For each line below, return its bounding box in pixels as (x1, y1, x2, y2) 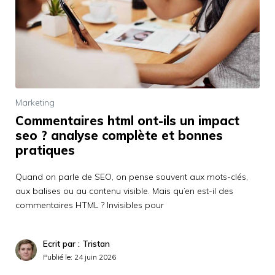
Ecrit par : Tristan (43, 238, 110, 249)
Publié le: (43, 252, 74, 261)
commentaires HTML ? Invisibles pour (15, 199, 164, 211)
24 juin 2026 (74, 252, 116, 261)
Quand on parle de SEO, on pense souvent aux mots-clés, (15, 171, 248, 182)
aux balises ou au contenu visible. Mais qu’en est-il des (15, 185, 233, 196)
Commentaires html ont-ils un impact (15, 112, 239, 128)
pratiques (15, 142, 75, 158)
